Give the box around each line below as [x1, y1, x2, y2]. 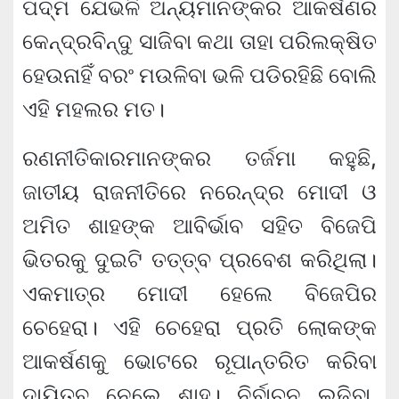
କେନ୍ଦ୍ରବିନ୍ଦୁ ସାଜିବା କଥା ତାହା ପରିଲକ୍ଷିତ [22, 28, 377, 55]
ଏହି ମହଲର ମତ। [22, 96, 165, 123]
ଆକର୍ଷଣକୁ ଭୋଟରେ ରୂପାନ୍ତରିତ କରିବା [22, 348, 377, 375]
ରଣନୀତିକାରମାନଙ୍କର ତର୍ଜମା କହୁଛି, [22, 145, 377, 172]
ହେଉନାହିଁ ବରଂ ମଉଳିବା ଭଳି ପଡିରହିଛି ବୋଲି [22, 62, 377, 89]
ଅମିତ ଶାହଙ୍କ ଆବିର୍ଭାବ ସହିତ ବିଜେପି [22, 213, 377, 240]
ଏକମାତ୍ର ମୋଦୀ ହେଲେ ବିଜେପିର [22, 281, 377, 307]
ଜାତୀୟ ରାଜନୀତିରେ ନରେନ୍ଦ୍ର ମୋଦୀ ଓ [22, 179, 377, 206]
